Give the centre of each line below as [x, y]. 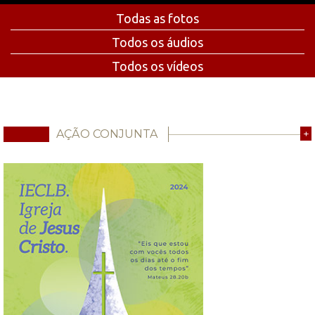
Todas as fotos [157, 18]
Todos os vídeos [157, 66]
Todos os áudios [157, 42]
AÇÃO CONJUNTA [107, 134]
